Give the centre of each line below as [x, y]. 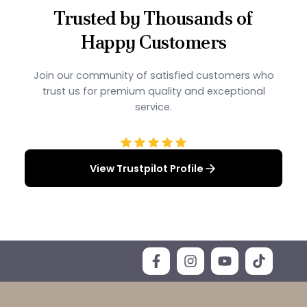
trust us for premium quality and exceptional [153, 91]
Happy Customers [153, 42]
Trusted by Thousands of [153, 19]
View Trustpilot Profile [147, 168]
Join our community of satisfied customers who [153, 76]
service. [153, 107]
